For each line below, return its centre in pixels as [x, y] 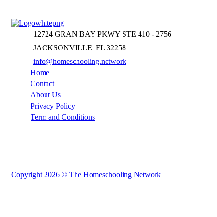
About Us [46, 94]
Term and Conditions [63, 117]
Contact [42, 83]
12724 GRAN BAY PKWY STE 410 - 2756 [102, 34]
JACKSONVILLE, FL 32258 [80, 47]
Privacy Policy [53, 106]
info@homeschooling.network [80, 61]
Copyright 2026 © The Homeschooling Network [86, 174]
